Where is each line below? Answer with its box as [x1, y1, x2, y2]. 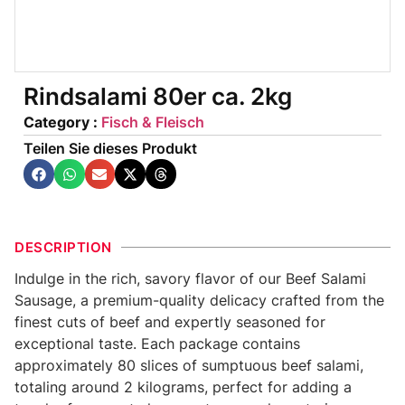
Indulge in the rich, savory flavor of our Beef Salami [14, 269, 366, 288]
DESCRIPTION [14, 239, 112, 257]
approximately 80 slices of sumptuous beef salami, [14, 356, 363, 375]
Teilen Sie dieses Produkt [24, 138, 197, 157]
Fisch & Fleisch [101, 112, 204, 131]
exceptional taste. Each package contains [14, 334, 300, 353]
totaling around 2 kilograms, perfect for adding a [14, 378, 352, 397]
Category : [24, 112, 101, 131]
